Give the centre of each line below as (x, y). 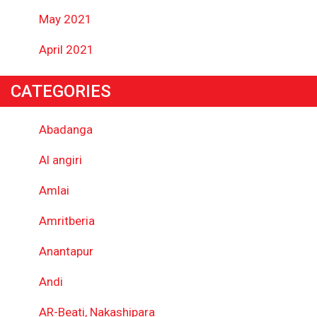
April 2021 (67, 50)
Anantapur (66, 251)
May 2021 (65, 19)
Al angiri (60, 160)
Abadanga (66, 129)
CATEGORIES (61, 91)
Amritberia (67, 221)
